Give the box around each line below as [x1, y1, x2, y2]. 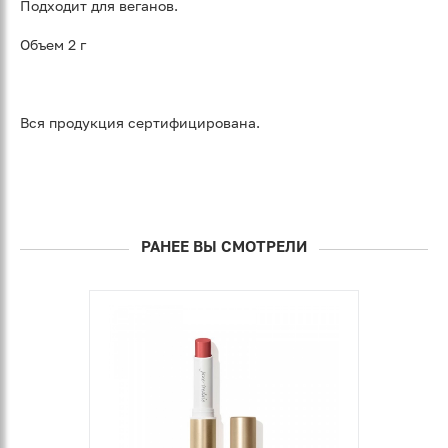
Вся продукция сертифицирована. [20, 114, 260, 132]
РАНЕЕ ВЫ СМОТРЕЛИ [141, 237, 307, 256]
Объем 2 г [20, 36, 86, 54]
